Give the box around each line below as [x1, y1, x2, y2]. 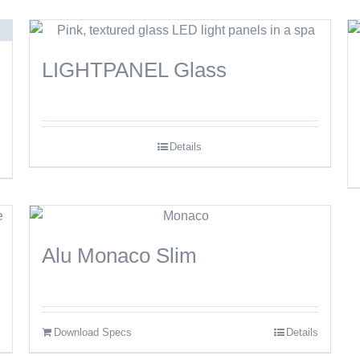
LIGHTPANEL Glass [41, 58, 227, 82]
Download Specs [53, 326, 132, 338]
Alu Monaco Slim [41, 243, 197, 268]
